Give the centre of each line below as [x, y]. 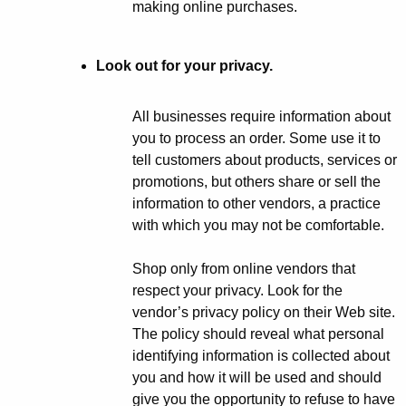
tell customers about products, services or [265, 160]
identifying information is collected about [261, 356]
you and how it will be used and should [257, 378]
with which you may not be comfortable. [258, 226]
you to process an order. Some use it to [256, 139]
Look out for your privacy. [184, 66]
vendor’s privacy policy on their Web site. [264, 313]
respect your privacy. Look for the [237, 291]
